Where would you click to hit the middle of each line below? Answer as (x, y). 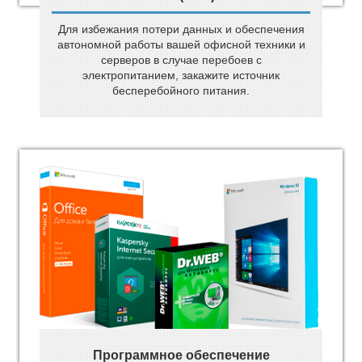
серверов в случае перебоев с (181, 60)
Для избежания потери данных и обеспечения (181, 29)
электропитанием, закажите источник (181, 75)
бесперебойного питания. (181, 90)
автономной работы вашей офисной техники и (181, 44)
